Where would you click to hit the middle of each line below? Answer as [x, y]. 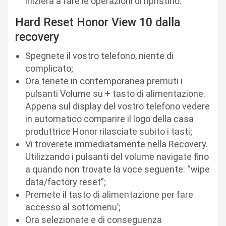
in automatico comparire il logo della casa [109, 119]
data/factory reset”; [66, 182]
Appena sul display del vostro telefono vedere [118, 106]
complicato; [49, 68]
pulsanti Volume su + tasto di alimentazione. [115, 93]
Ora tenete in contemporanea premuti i [104, 81]
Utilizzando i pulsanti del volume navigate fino [117, 156]
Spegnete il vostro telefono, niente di [99, 55]
